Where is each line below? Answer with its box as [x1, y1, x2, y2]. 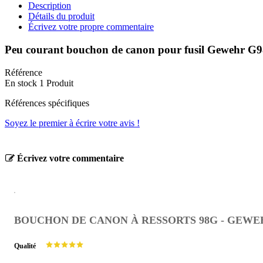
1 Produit [39, 77, 73, 88]
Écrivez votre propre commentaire [28, 22, 154, 32]
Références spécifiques [5, 97, 89, 108]
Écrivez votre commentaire [15, 153, 124, 164]
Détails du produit [28, 11, 95, 22]
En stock [5, 77, 37, 88]
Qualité [14, 242, 36, 251]
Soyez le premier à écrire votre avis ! [5, 117, 140, 128]
